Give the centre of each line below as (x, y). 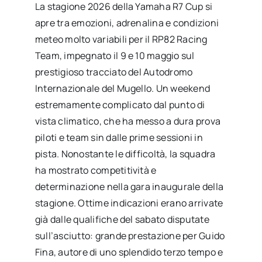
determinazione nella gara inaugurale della (129, 187)
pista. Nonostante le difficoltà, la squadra (125, 154)
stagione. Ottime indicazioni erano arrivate (129, 203)
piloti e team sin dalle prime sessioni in (119, 138)
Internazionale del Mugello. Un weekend (123, 89)
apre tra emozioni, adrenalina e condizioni (127, 23)
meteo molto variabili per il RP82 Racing (121, 39)
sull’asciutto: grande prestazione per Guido (130, 236)
